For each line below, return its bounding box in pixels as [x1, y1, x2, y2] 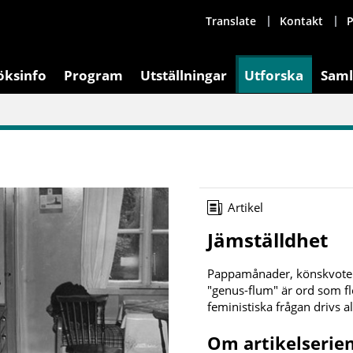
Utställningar [140, 66, 227, 84]
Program [64, 66, 123, 84]
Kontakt [280, 13, 323, 28]
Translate [206, 13, 256, 28]
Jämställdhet [206, 226, 328, 253]
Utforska [244, 66, 303, 84]
